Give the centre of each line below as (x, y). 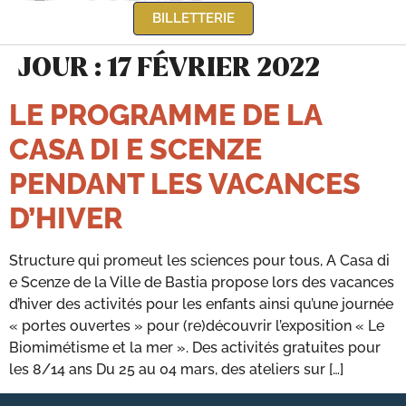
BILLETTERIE (193, 18)
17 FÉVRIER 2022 (213, 68)
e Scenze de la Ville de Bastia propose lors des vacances (202, 282)
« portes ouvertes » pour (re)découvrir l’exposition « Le (197, 325)
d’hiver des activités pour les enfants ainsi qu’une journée (201, 304)
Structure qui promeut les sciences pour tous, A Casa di (199, 260)
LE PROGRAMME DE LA (165, 114)
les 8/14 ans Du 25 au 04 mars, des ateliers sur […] (176, 369)
